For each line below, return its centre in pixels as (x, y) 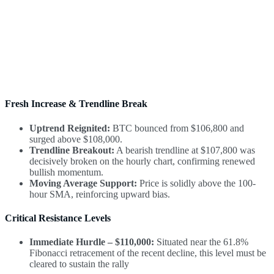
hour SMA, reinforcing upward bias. (100, 194)
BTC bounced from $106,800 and (177, 128)
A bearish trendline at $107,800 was (185, 150)
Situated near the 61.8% (201, 242)
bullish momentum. (66, 172)
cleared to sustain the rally (79, 264)
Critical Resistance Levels (58, 218)
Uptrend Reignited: (70, 128)
